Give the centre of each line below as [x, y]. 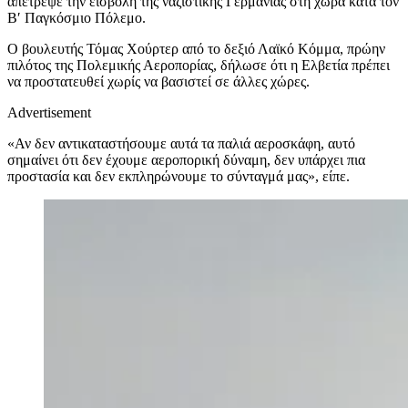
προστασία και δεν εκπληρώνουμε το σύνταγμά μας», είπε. [178, 176]
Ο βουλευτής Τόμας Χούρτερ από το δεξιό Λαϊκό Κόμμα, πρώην [196, 48]
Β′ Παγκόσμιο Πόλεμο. [76, 17]
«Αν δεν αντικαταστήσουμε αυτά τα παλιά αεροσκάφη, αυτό [181, 143]
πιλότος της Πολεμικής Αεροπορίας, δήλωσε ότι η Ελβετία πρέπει [199, 65]
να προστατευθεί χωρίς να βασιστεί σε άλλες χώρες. [158, 81]
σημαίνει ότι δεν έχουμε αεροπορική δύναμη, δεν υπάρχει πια [186, 159]
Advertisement [49, 112]
